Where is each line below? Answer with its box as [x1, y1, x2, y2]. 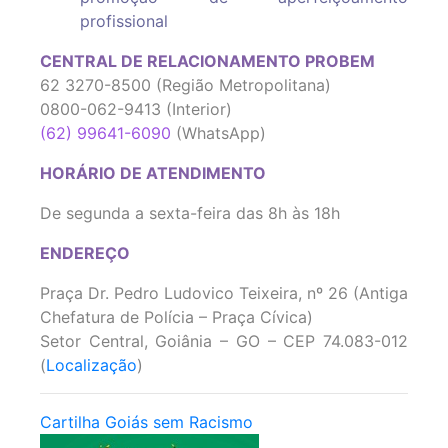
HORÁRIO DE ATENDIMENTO [40, 163, 266, 184]
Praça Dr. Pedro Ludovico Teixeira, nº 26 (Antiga [40, 283, 408, 304]
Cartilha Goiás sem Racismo [40, 412, 253, 433]
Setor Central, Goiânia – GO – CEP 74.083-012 [40, 331, 408, 352]
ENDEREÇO [40, 243, 130, 264]
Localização [46, 355, 137, 376]
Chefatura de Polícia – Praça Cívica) [40, 307, 313, 328]
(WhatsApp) [171, 123, 266, 144]
